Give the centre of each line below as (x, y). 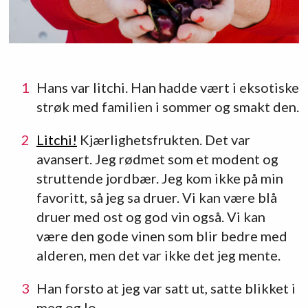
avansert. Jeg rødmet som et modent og (157, 158)
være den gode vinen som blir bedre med (162, 235)
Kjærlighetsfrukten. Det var (163, 139)
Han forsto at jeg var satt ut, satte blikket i (166, 288)
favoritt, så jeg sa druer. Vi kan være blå (156, 197)
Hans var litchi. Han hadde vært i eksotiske (167, 87)
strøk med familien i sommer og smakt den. (167, 106)
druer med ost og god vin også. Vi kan (151, 216)
